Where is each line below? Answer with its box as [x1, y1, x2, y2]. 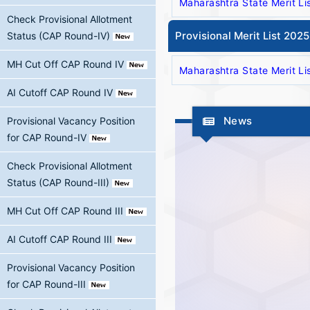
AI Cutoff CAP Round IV [7, 86, 113, 98]
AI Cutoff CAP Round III [7, 233, 112, 245]
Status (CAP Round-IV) [7, 30, 110, 42]
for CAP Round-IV [7, 131, 86, 143]
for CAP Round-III [7, 278, 86, 290]
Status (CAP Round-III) [7, 176, 109, 188]
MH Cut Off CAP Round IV [7, 58, 124, 70]
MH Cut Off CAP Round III [7, 205, 123, 217]
